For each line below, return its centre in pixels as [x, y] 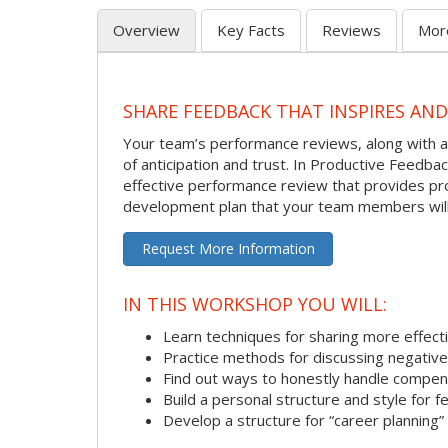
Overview [146, 29]
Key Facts [251, 29]
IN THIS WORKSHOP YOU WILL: [255, 304]
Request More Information [228, 248]
